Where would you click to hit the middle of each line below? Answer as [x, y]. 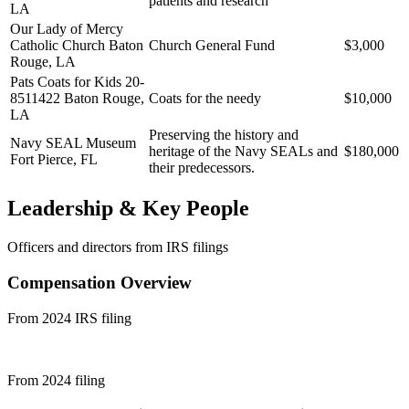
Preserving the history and [224, 134]
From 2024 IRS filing [69, 318]
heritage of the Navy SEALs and [243, 151]
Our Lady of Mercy [67, 28]
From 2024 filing [56, 380]
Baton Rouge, [104, 98]
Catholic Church [58, 45]
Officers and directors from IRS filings [118, 247]
